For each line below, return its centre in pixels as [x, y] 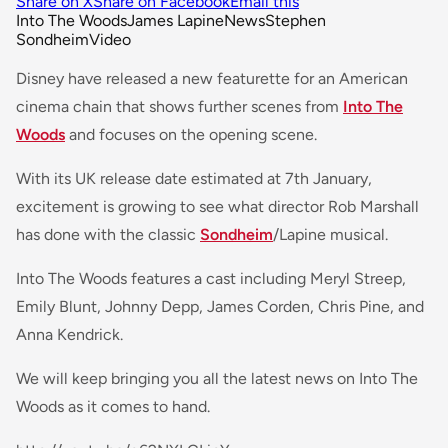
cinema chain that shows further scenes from [179, 106]
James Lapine [175, 20]
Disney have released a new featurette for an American [212, 78]
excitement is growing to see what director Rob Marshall [217, 206]
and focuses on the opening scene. [191, 134]
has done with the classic [108, 234]
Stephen [295, 20]
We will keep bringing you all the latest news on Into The [217, 378]
